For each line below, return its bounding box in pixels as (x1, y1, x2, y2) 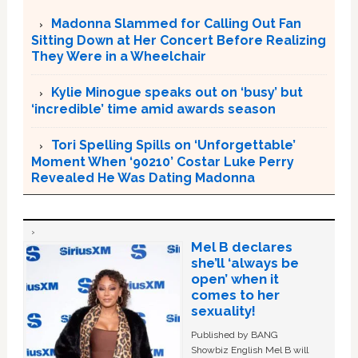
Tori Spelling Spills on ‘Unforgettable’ (50, 137, 296, 153)
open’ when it (190, 270, 279, 287)
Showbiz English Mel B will (190, 344, 308, 356)
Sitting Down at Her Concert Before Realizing (30, 32, 326, 48)
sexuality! (190, 302, 256, 319)
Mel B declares (190, 238, 292, 255)
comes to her (190, 286, 280, 303)
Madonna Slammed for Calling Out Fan (50, 15, 301, 31)
